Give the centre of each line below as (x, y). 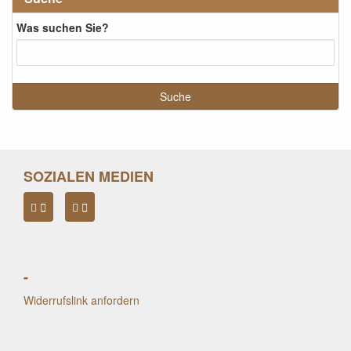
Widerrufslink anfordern (81, 300)
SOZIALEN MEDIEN (89, 176)
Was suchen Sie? (63, 27)
